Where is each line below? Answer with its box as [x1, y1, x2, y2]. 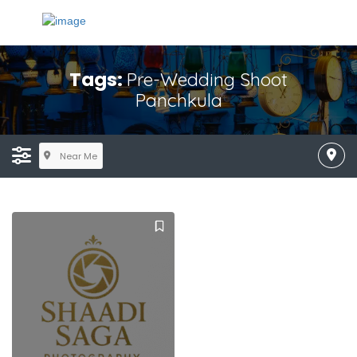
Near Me [59, 149, 97, 163]
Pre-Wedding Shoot [127, 68, 288, 91]
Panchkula [135, 88, 222, 112]
